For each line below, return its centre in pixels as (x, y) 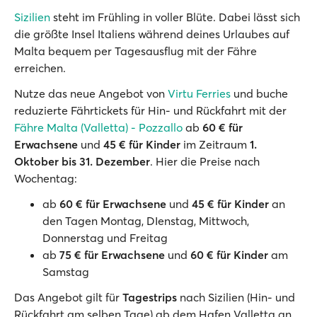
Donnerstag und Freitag (105, 237)
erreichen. (40, 68)
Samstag (66, 271)
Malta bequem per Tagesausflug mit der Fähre (136, 51)
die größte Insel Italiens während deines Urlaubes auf (152, 34)
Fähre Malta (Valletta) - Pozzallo (98, 127)
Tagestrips (150, 297)
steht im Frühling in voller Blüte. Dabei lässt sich (175, 17)
